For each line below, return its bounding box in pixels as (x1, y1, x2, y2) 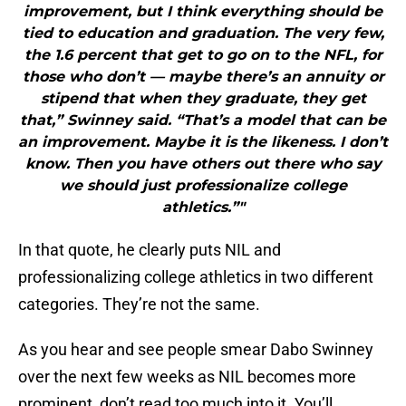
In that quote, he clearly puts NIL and (18, 240, 281, 260)
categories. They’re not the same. (18, 295, 260, 314)
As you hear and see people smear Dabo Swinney (18, 340, 373, 360)
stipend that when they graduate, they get (40, 90, 366, 108)
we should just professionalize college (59, 177, 347, 195)
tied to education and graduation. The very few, (22, 24, 384, 43)
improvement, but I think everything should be (24, 3, 382, 21)
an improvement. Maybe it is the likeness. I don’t (18, 133, 388, 151)
